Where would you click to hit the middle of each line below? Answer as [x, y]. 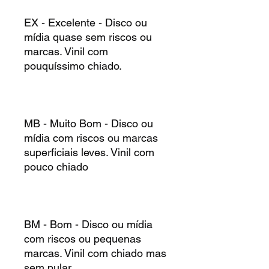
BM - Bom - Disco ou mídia [88, 224]
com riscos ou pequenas [83, 238]
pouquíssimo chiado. [73, 65]
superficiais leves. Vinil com [89, 152]
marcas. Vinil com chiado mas [95, 253]
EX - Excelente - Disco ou [86, 22]
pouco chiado [56, 166]
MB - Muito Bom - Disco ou [89, 123]
